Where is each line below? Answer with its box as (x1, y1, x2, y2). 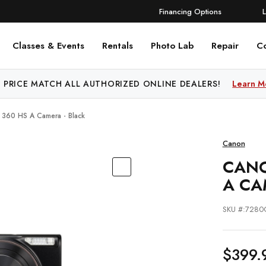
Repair (211, 39, 239, 52)
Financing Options (159, 5, 221, 17)
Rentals (102, 39, 133, 52)
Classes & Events (12, 39, 84, 52)
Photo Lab (151, 39, 194, 52)
